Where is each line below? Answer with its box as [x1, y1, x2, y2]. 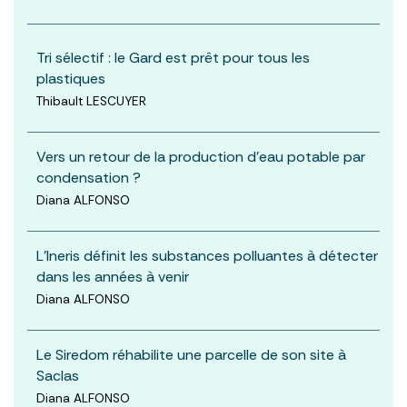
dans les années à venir [36, 266, 189, 286]
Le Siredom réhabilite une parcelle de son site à [36, 344, 346, 364]
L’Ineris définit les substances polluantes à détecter [36, 245, 378, 265]
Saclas [36, 365, 79, 385]
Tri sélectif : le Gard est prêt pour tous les [36, 47, 310, 67]
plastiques [36, 68, 105, 88]
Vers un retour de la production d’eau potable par [36, 146, 365, 166]
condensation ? [36, 167, 141, 187]
